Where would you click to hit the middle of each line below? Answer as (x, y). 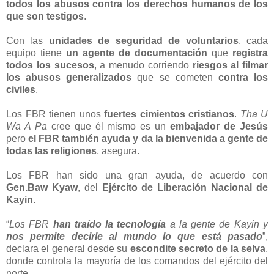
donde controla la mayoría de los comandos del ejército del (137, 261)
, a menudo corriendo (143, 65)
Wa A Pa (27, 126)
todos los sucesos (50, 65)
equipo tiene (36, 53)
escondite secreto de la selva (198, 248)
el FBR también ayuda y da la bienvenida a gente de (148, 138)
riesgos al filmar (230, 65)
